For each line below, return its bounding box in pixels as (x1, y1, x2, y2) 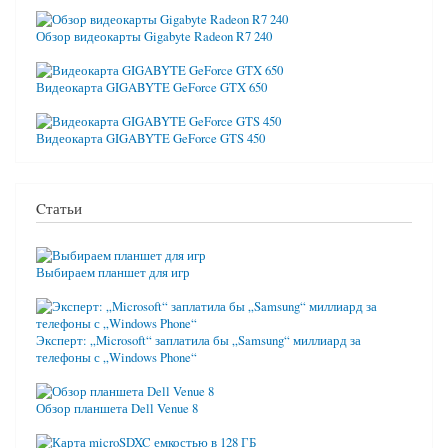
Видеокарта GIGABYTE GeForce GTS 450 (36, 129, 265, 147)
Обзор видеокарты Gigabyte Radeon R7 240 (36, 27, 272, 45)
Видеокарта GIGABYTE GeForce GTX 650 (36, 78, 267, 96)
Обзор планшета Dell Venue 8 (36, 400, 198, 418)
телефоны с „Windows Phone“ (36, 349, 197, 367)
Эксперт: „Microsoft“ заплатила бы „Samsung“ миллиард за (36, 332, 361, 350)
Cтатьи (36, 197, 82, 218)
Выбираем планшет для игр (36, 264, 190, 282)
